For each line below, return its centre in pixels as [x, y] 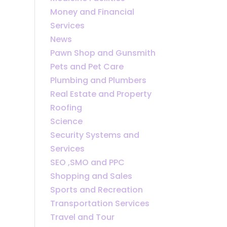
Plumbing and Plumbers [98, 80]
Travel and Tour [82, 217]
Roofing [66, 107]
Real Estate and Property [101, 94]
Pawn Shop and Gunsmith [103, 53]
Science [66, 121]
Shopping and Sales [91, 176]
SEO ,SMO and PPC [87, 162]
